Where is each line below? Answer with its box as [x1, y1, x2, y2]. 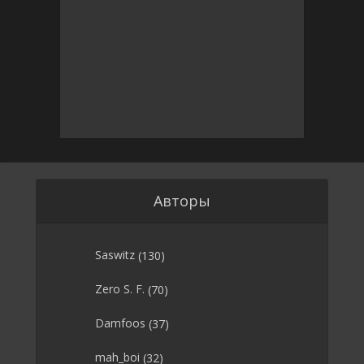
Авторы [154, 190, 210, 210]
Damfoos [95, 315, 145, 331]
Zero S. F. [95, 281, 145, 297]
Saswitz [95, 247, 135, 263]
